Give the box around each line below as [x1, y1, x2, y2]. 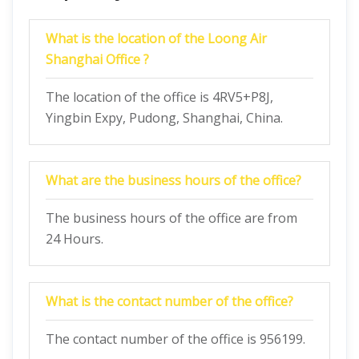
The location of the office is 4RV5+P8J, [46, 88, 273, 106]
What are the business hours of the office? [46, 171, 301, 189]
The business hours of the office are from [46, 209, 297, 227]
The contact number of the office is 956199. [46, 330, 305, 348]
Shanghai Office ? [46, 50, 149, 68]
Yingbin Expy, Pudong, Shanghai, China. [46, 109, 283, 127]
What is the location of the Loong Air [46, 30, 267, 47]
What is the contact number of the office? [46, 292, 293, 310]
